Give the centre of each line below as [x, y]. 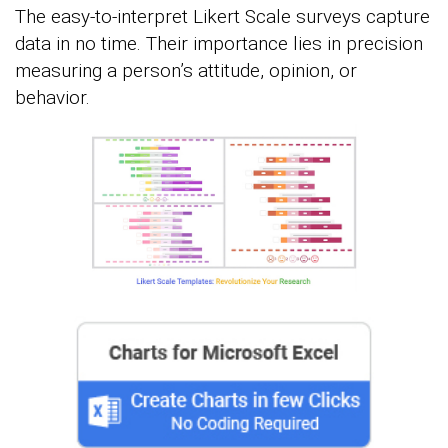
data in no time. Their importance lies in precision [219, 43]
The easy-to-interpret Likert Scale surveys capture [222, 16]
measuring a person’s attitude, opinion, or [186, 70]
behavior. [52, 97]
